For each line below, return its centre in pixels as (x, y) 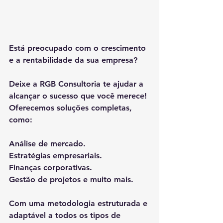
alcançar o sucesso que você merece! (78, 96)
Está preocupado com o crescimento (79, 48)
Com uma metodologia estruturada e (79, 204)
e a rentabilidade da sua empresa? (73, 60)
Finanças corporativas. (51, 168)
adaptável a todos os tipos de (66, 216)
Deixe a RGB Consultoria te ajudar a (77, 84)
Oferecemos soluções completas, (72, 108)
